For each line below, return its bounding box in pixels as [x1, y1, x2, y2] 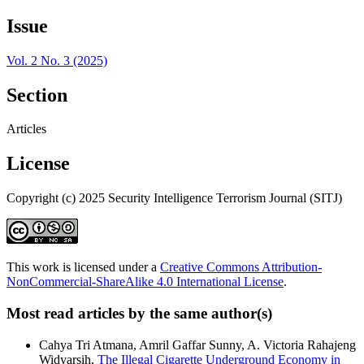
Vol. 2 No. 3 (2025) [6, 53, 107, 67]
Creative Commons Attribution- [160, 260, 322, 275]
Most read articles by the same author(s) [6, 305, 272, 322]
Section [6, 84, 67, 106]
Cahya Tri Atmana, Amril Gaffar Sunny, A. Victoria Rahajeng [39, 337, 356, 352]
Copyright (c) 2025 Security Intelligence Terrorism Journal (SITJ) [6, 191, 342, 206]
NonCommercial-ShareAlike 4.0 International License [6, 275, 284, 289]
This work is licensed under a [6, 260, 160, 275]
